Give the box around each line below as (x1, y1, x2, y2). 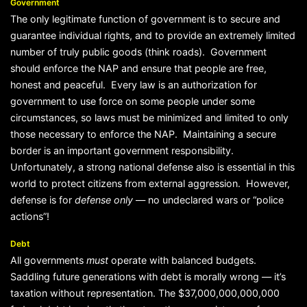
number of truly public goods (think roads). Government (10, 46, 267, 58)
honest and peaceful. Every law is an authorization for (10, 79, 257, 91)
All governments (10, 254, 86, 266)
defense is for (10, 194, 75, 206)
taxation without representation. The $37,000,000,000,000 (10, 286, 280, 299)
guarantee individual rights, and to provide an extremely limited (10, 29, 295, 42)
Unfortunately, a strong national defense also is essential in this (10, 161, 295, 173)
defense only (75, 194, 133, 206)
